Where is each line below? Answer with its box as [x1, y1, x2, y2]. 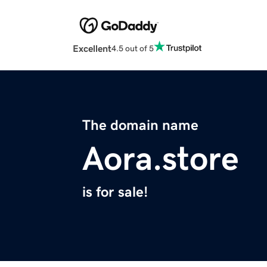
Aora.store [82, 142, 239, 176]
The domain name [82, 118, 198, 133]
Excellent [73, 44, 111, 54]
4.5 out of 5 [111, 44, 154, 52]
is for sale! [82, 185, 148, 200]
